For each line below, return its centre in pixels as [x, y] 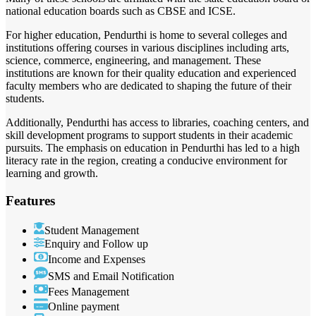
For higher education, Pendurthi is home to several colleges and [146, 35]
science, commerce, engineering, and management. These [133, 61]
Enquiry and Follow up [96, 243]
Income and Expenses [97, 259]
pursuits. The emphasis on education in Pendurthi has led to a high [153, 148]
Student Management [92, 230]
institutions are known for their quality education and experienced [151, 73]
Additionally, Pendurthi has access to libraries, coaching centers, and [157, 123]
